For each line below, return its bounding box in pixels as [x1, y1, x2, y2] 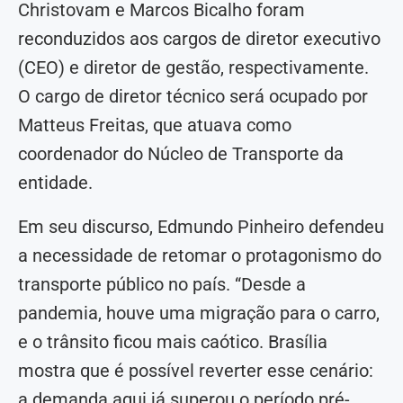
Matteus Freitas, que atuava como [18, 114, 291, 137]
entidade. [18, 172, 93, 194]
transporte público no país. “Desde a [18, 273, 306, 296]
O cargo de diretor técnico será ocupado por [18, 85, 368, 108]
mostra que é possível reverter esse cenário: [18, 360, 373, 382]
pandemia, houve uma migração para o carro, [18, 302, 380, 325]
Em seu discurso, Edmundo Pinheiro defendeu [18, 216, 384, 238]
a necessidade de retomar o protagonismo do [18, 245, 381, 267]
